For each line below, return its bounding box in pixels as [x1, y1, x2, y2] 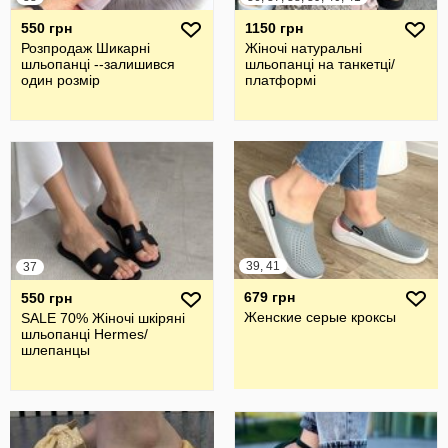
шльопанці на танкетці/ [245, 56, 395, 72]
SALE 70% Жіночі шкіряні [21, 310, 185, 326]
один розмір [21, 72, 100, 88]
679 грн [244, 289, 295, 305]
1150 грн [245, 20, 303, 36]
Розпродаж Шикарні [21, 40, 150, 56]
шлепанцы [21, 342, 90, 358]
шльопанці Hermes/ [21, 326, 148, 342]
